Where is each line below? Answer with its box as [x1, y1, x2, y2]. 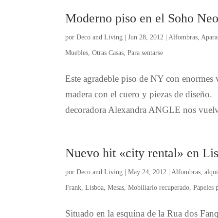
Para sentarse [127, 49, 163, 56]
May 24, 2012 [128, 168, 167, 176]
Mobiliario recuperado [128, 183, 190, 191]
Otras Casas [92, 49, 124, 56]
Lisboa [85, 183, 104, 191]
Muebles [65, 49, 89, 56]
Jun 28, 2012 [128, 33, 164, 41]
